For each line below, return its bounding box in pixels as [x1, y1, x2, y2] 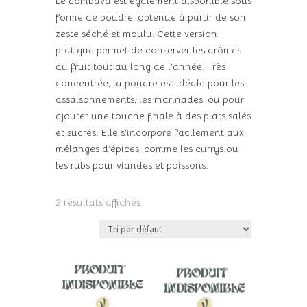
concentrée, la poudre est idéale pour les [55, 77, 244, 90]
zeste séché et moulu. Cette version [55, 27, 217, 40]
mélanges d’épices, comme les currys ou [55, 143, 238, 156]
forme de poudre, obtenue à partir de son [55, 11, 246, 24]
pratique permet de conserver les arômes [55, 44, 241, 57]
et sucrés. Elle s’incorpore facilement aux [55, 126, 244, 139]
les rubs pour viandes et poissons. [55, 159, 208, 172]
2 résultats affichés [55, 196, 140, 209]
